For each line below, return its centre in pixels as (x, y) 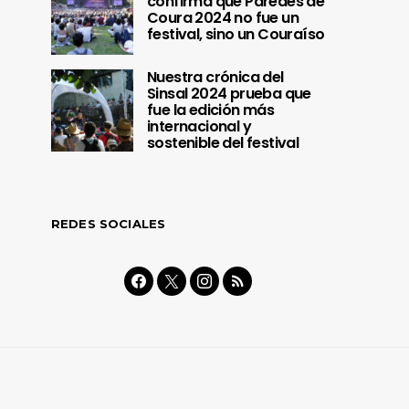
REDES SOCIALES (109, 224)
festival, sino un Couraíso (236, 35)
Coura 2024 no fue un (223, 18)
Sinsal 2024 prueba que (229, 94)
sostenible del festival (223, 143)
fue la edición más (211, 110)
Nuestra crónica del (215, 78)
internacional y (199, 127)
